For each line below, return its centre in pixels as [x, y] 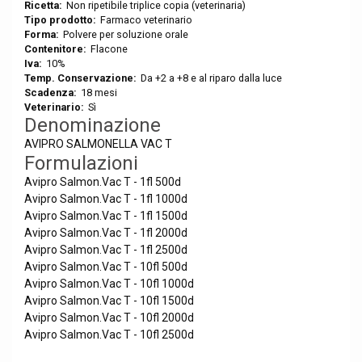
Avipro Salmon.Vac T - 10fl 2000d [109, 318]
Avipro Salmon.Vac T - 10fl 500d [106, 267]
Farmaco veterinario [146, 20]
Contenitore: [55, 49]
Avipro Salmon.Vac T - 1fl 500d [103, 182]
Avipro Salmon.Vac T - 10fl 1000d [109, 284]
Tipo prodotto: [60, 20]
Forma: [42, 34]
